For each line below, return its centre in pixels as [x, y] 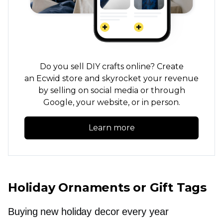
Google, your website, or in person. [111, 102]
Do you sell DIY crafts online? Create [111, 66]
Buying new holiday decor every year [88, 212]
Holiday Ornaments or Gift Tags [107, 187]
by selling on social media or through [111, 90]
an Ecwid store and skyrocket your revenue [111, 78]
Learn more [111, 128]
